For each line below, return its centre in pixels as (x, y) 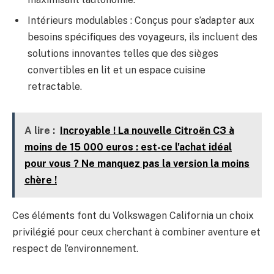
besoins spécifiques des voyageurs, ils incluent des (143, 37)
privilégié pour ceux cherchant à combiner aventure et (136, 232)
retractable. (55, 86)
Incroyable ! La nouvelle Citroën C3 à (147, 130)
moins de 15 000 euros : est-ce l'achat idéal (128, 147)
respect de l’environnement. (75, 249)
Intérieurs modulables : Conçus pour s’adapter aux (141, 20)
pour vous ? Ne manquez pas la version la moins (137, 163)
